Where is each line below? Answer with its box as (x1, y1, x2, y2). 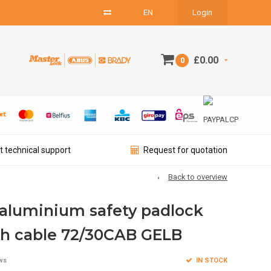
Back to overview (168, 172, 227, 181)
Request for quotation (143, 145, 227, 155)
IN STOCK (194, 256, 227, 264)
